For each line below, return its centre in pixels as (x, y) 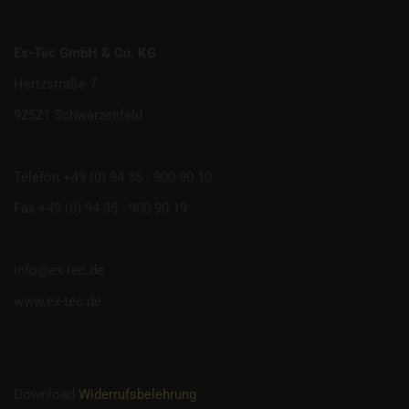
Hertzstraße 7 (55, 84)
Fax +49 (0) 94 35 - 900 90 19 (100, 208)
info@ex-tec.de (59, 270)
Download (46, 394)
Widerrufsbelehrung (137, 394)
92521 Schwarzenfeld (78, 115)
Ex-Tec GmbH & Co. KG (85, 53)
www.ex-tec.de (58, 301)
